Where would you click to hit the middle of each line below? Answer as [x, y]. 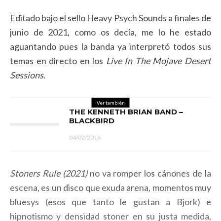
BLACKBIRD [92, 121]
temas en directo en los [58, 61]
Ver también [110, 103]
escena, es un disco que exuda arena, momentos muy [110, 188]
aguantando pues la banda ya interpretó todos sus [110, 47]
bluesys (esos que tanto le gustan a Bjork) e [110, 202]
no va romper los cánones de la [149, 173]
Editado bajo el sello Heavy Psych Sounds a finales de [110, 18]
